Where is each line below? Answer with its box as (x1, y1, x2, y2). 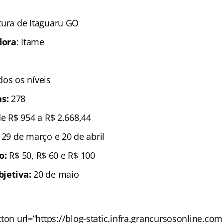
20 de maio (31, 168, 79, 180)
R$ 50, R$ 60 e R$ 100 (9, 149, 95, 161)
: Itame (16, 36, 44, 48)
